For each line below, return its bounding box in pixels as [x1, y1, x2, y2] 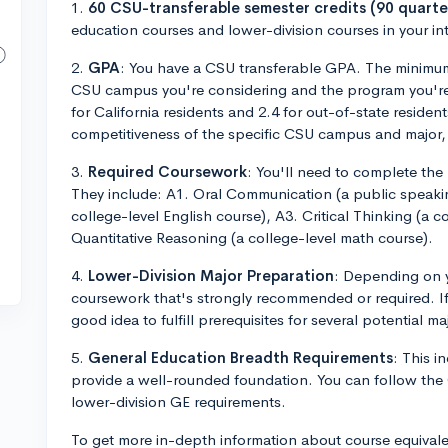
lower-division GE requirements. [71, 392, 286, 411]
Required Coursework [88, 162, 247, 181]
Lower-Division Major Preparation [88, 266, 334, 285]
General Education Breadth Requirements [88, 348, 393, 367]
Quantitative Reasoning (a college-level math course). [71, 228, 433, 247]
